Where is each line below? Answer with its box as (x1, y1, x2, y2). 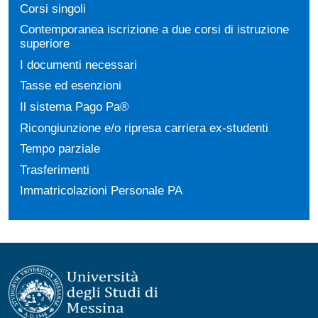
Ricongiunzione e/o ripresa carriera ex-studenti (20, 120, 268, 135)
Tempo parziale (20, 141, 100, 156)
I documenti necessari (20, 57, 137, 72)
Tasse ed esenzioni (20, 78, 121, 93)
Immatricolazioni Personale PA (20, 183, 182, 198)
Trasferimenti (20, 162, 89, 177)
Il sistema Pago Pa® (20, 99, 129, 114)
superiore (20, 36, 70, 51)
